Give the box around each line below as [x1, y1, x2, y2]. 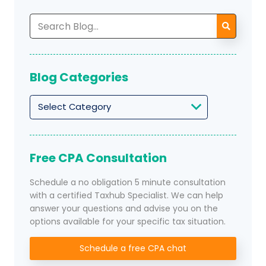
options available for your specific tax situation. [30, 215, 226, 227]
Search [29, 13, 59, 26]
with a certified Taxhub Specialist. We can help [30, 189, 224, 201]
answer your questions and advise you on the [30, 202, 218, 214]
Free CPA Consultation [30, 150, 167, 167]
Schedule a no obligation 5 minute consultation [30, 176, 226, 188]
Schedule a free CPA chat [79, 242, 186, 255]
